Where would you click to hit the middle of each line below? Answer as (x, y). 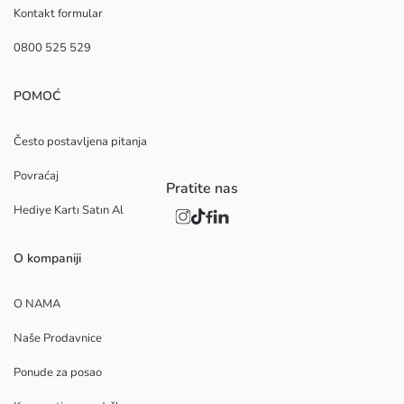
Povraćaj (36, 176)
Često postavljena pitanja (80, 142)
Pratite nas (202, 189)
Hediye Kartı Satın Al (69, 211)
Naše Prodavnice (58, 339)
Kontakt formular (58, 14)
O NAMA (37, 304)
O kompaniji (47, 259)
